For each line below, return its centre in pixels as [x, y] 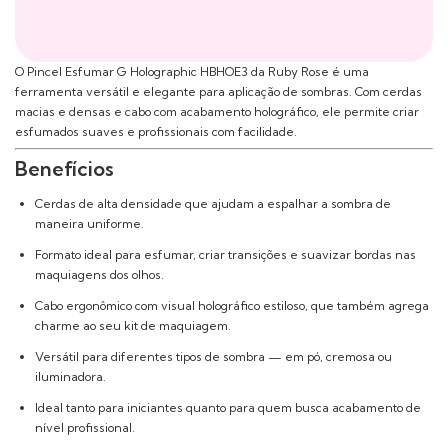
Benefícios [64, 169]
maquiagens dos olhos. [99, 275]
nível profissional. [85, 428]
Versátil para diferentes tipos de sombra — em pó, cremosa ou [213, 357]
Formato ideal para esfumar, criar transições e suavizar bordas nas [225, 255]
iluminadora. [70, 377]
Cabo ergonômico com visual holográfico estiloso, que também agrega [232, 306]
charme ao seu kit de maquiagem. [133, 326]
